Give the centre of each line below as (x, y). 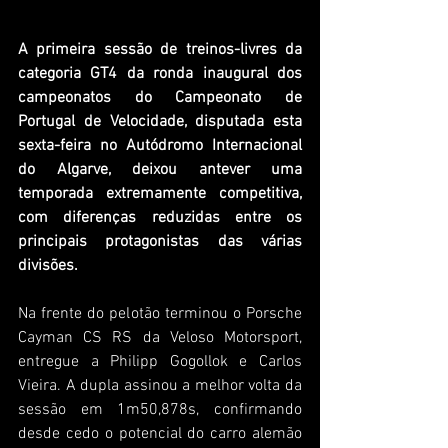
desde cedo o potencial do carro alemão (160, 434)
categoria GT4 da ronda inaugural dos (160, 74)
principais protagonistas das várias (160, 242)
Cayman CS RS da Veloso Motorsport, (160, 338)
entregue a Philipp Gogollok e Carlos (160, 362)
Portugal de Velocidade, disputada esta (160, 122)
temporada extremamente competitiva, (160, 194)
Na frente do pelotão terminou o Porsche (160, 314)
